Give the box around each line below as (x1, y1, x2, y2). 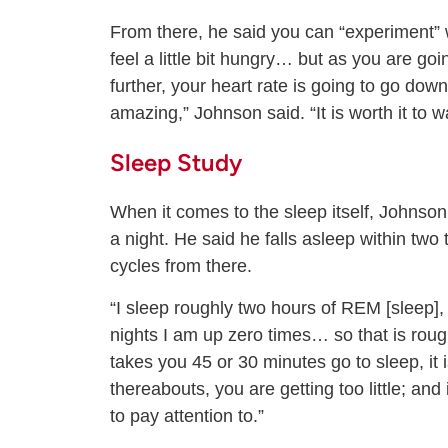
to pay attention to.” (110, 406, 264, 427)
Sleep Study (110, 148, 242, 178)
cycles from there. (110, 256, 252, 277)
